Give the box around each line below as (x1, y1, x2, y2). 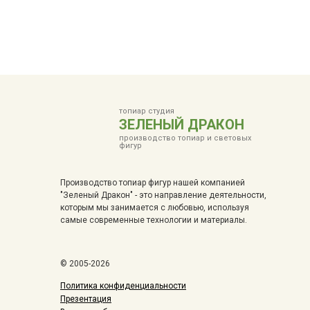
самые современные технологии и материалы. (60, 215, 247, 225)
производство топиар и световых (119, 134, 251, 143)
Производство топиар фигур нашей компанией (60, 178, 245, 188)
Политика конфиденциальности (60, 281, 186, 291)
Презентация (60, 294, 111, 304)
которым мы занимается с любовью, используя (60, 203, 249, 212)
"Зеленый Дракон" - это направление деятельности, (60, 190, 266, 200)
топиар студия (119, 107, 174, 116)
